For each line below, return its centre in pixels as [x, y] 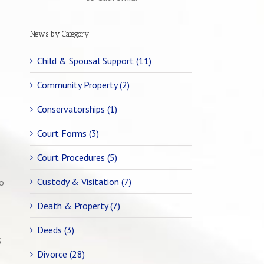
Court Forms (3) [68, 133]
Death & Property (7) [79, 206]
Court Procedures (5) [77, 157]
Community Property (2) [83, 85]
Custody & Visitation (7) [84, 181]
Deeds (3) [56, 230]
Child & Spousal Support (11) [94, 61]
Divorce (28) [61, 254]
